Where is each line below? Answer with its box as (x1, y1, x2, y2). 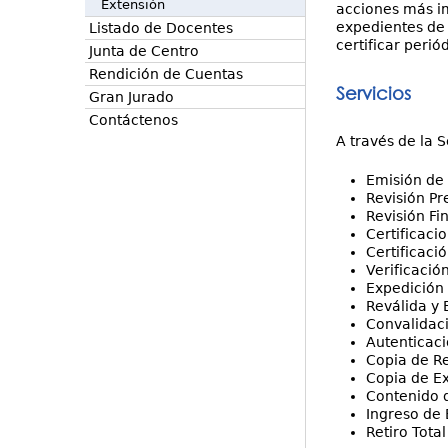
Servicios (335, 82, 411, 104)
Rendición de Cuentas (88, 66, 243, 82)
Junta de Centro (88, 43, 199, 59)
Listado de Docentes (88, 20, 233, 36)
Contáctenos (88, 112, 178, 128)
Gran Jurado (88, 89, 174, 105)
